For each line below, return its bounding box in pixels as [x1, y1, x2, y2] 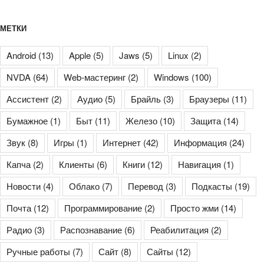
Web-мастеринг [64, 71, 126, 84]
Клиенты [59, 158, 94, 171]
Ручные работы [6, 245, 70, 258]
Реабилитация [150, 223, 209, 236]
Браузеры [189, 93, 229, 105]
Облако [69, 180, 100, 193]
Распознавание [60, 223, 122, 236]
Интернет [103, 136, 141, 149]
